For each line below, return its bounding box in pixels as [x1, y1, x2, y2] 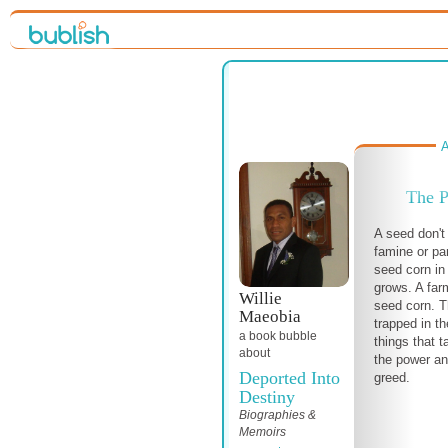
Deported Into [239, 368, 340, 389]
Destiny [239, 387, 295, 408]
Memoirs [239, 425, 286, 440]
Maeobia [239, 307, 301, 327]
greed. [374, 370, 410, 385]
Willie [239, 289, 282, 309]
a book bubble [239, 329, 317, 344]
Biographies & [239, 408, 316, 423]
